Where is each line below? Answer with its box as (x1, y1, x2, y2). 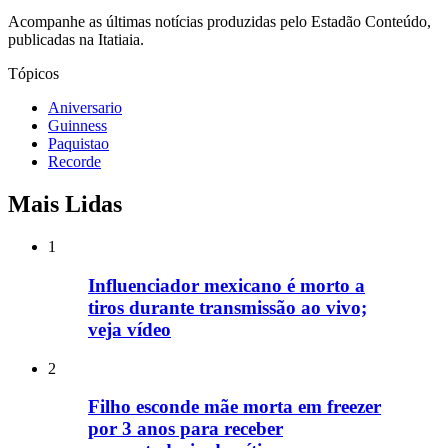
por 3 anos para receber (88, 418, 283, 440)
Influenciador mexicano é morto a (88, 274, 365, 296)
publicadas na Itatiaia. (8, 31, 144, 49)
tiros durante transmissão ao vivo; (88, 296, 367, 318)
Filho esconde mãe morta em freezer (88, 396, 381, 418)
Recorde (48, 153, 101, 171)
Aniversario (48, 99, 122, 117)
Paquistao (48, 135, 109, 153)
